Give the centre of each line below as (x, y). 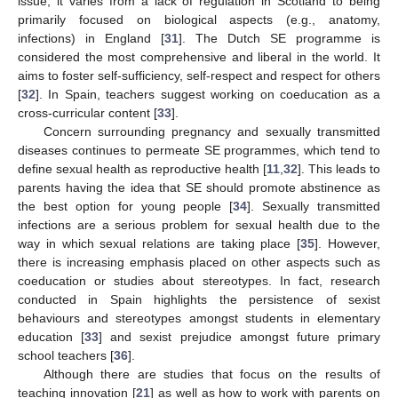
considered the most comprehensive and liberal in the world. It (199, 56)
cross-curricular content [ (88, 112)
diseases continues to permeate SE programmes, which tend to (199, 150)
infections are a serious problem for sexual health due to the (199, 224)
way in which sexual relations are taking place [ (159, 243)
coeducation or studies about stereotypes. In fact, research (199, 280)
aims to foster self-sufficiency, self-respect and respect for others (199, 75)
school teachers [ (66, 355)
